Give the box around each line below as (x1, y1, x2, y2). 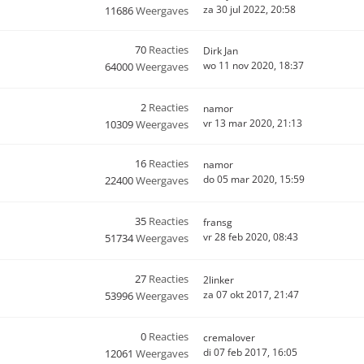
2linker (203, 273, 234, 287)
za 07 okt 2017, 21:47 (203, 288, 299, 301)
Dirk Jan (203, 44, 238, 58)
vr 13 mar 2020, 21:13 (203, 116, 302, 130)
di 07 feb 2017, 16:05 (203, 345, 297, 359)
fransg (203, 215, 232, 229)
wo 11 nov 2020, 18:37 (203, 58, 304, 72)
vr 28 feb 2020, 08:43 (203, 230, 298, 244)
